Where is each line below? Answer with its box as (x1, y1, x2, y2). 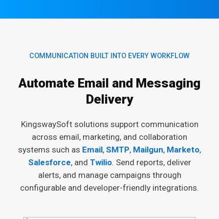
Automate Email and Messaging (19, 75, 200, 90)
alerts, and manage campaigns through (38, 170, 181, 180)
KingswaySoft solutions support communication (21, 119, 198, 129)
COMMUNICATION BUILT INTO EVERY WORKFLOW (29, 52, 190, 60)
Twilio (89, 157, 112, 167)
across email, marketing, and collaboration (32, 131, 187, 142)
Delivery (86, 91, 133, 107)
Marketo (167, 144, 199, 154)
